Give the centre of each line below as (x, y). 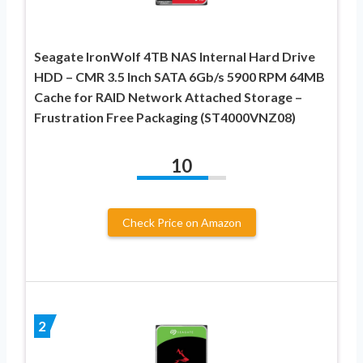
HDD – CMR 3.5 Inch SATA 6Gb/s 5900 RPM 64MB (179, 76)
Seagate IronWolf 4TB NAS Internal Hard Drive (175, 56)
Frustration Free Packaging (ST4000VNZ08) (165, 117)
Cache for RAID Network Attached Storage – (168, 96)
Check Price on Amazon (181, 222)
